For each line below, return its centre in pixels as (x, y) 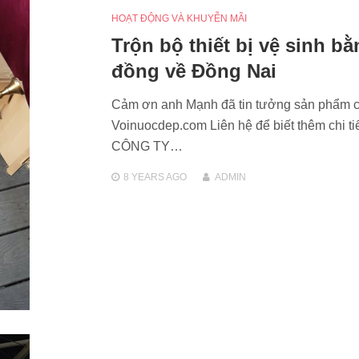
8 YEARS (143, 177)
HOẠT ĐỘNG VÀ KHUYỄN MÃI (179, 19)
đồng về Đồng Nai (194, 71)
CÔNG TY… (147, 147)
